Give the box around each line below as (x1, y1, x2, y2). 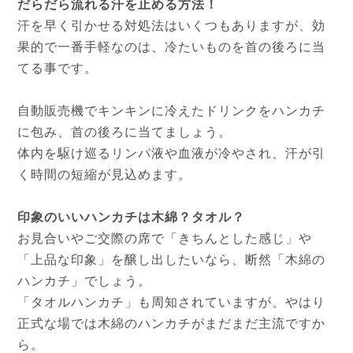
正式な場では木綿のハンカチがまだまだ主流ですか (17, 317, 325, 331)
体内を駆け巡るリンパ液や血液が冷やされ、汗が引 (17, 147, 325, 161)
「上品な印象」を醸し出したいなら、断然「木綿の (17, 253, 325, 267)
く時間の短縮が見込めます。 (17, 168, 191, 182)
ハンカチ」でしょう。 (17, 274, 151, 288)
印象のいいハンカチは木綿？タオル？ (17, 210, 245, 225)
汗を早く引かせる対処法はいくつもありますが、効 (17, 19, 325, 33)
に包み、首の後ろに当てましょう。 (17, 125, 232, 139)
